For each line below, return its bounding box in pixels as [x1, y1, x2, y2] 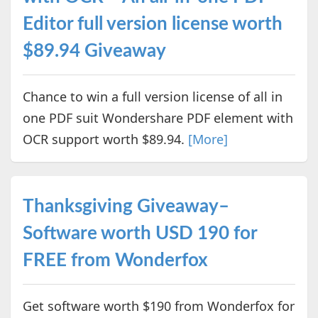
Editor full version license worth [22, 14, 283, 33]
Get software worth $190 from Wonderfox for [22, 297, 295, 315]
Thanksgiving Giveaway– [22, 197, 229, 216]
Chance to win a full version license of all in [22, 87, 283, 105]
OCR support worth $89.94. [22, 130, 188, 148]
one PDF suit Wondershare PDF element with [22, 109, 293, 126]
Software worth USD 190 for [22, 224, 257, 243]
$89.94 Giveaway [22, 41, 166, 60]
